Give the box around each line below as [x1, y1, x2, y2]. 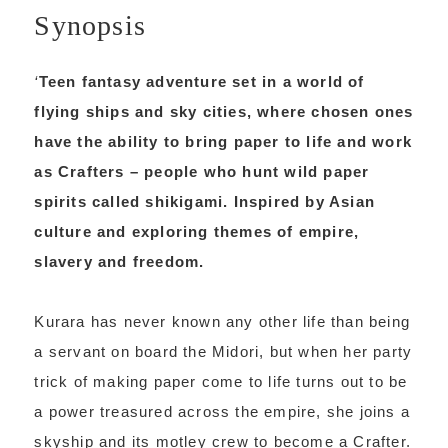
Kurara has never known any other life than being [34, 313, 410, 330]
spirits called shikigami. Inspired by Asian [34, 193, 375, 210]
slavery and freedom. [34, 253, 205, 270]
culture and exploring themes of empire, [34, 223, 360, 240]
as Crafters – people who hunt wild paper [34, 163, 370, 180]
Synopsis [34, 10, 146, 41]
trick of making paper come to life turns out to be [34, 373, 408, 390]
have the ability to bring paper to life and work [34, 133, 412, 150]
